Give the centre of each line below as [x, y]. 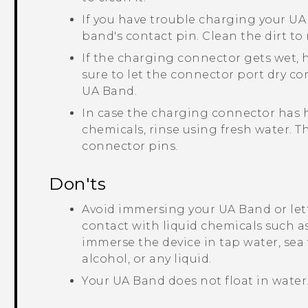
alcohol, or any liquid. [147, 259]
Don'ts [78, 184]
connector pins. [130, 146]
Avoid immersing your [150, 210]
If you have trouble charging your [186, 20]
